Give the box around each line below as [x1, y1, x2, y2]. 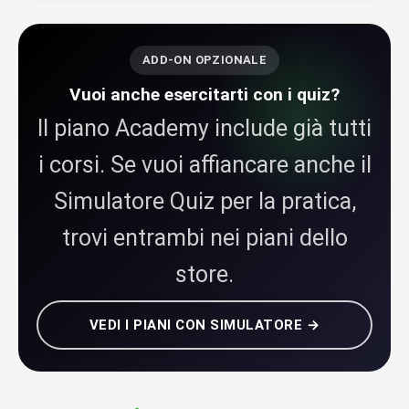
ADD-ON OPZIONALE [142, 52, 267, 67]
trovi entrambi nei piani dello [61, 224, 348, 251]
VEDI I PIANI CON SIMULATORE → [89, 316, 320, 333]
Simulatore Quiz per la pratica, [53, 187, 356, 215]
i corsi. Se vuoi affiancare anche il [37, 151, 372, 178]
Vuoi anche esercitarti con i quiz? [69, 83, 340, 105]
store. [175, 260, 234, 288]
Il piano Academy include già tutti [37, 114, 372, 142]
